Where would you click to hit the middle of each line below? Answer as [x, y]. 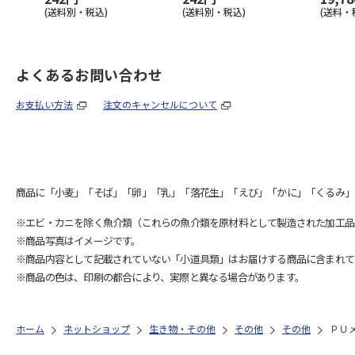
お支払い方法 [44, 104]
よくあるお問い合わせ [89, 74]
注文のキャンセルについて [160, 104]
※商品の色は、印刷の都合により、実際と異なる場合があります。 [160, 277]
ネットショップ [97, 328]
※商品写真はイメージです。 [78, 240]
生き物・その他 [182, 328]
